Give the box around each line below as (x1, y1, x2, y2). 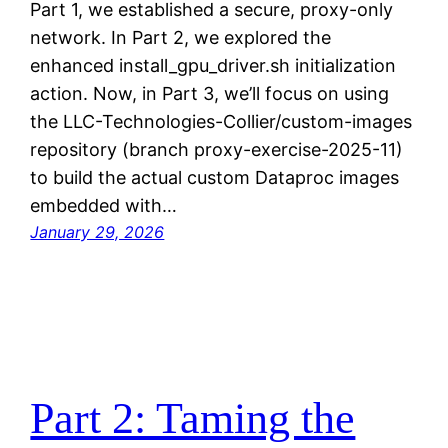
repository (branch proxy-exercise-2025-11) (30, 138, 404, 160)
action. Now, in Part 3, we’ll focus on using (30, 82, 390, 104)
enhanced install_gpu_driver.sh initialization (30, 54, 397, 76)
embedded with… (30, 194, 178, 216)
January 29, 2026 (30, 221, 165, 242)
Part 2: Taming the (30, 394, 356, 444)
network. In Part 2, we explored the (30, 26, 332, 48)
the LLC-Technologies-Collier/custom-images (30, 110, 413, 132)
